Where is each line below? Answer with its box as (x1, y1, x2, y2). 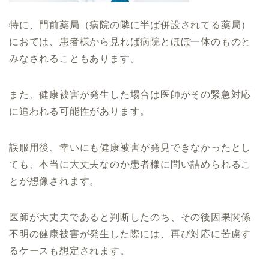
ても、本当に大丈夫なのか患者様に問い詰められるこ (9, 159, 252, 169)
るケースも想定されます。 (9, 245, 130, 256)
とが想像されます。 (9, 175, 100, 186)
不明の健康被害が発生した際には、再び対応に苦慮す (9, 228, 252, 239)
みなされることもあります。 (9, 53, 141, 64)
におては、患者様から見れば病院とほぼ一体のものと (9, 36, 252, 47)
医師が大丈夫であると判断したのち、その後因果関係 (9, 211, 252, 222)
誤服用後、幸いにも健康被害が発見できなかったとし (9, 142, 252, 153)
